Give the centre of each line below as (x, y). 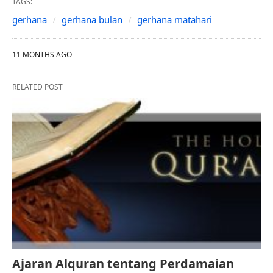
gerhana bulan (92, 19)
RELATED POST (37, 87)
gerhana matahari (175, 19)
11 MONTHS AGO (42, 54)
